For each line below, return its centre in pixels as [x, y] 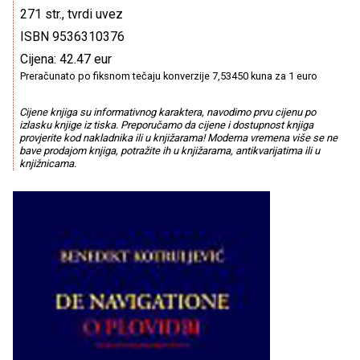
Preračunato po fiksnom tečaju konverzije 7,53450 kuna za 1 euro [169, 76]
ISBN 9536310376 [72, 37]
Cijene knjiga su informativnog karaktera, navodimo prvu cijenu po [167, 112]
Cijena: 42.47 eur [66, 59]
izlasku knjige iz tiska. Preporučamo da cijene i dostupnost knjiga [166, 125]
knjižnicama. [47, 164]
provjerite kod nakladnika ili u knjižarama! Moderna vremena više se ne [178, 138]
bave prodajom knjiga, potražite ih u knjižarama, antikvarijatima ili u [169, 151]
